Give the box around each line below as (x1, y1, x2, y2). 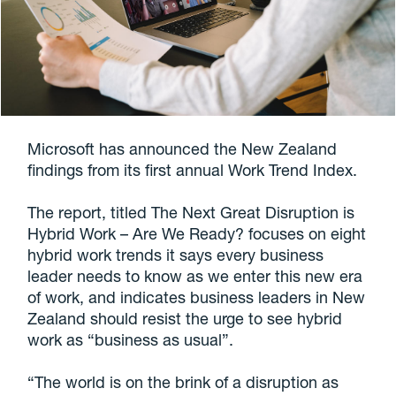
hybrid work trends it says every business (27, 245, 324, 265)
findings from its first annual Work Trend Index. (27, 160, 358, 180)
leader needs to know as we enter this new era (27, 266, 363, 286)
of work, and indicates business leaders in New (27, 287, 366, 308)
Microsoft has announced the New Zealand (27, 139, 338, 159)
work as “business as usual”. (27, 330, 234, 350)
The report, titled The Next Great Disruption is (27, 202, 355, 223)
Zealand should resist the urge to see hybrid (27, 308, 343, 329)
